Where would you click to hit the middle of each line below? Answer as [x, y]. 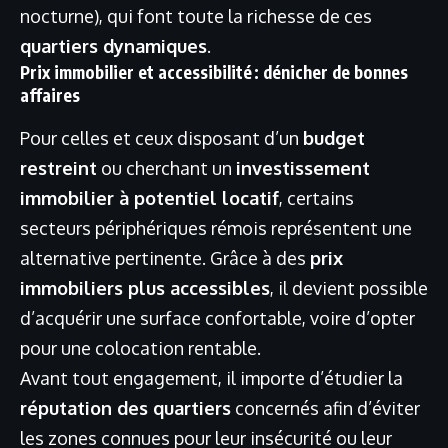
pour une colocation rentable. [140, 347]
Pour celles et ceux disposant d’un [161, 137]
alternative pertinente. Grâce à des [165, 257]
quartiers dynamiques [113, 45]
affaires [50, 94]
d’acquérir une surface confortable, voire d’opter [217, 317]
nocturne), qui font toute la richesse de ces [196, 15]
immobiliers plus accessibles [145, 287]
